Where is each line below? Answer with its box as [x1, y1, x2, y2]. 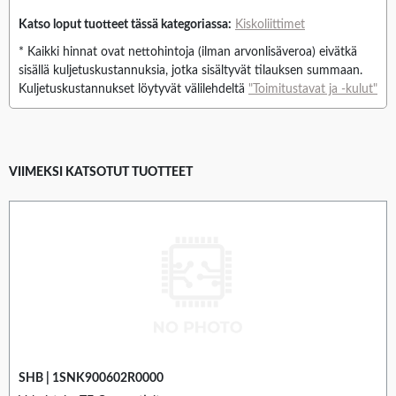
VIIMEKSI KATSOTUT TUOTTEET [9, 166, 193, 179]
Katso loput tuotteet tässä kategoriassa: [19, 19, 232, 32]
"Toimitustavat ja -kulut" [248, 83, 377, 96]
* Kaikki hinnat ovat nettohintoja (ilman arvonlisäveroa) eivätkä [19, 46, 357, 59]
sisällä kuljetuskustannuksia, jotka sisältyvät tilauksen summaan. [19, 65, 362, 78]
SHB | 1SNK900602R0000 [19, 371, 164, 385]
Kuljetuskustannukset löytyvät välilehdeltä [19, 83, 248, 96]
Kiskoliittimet [235, 19, 305, 32]
